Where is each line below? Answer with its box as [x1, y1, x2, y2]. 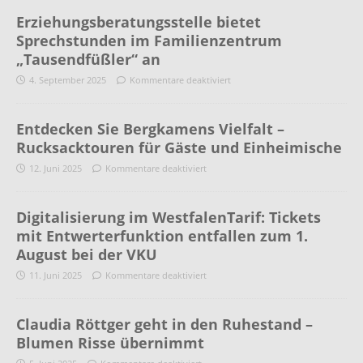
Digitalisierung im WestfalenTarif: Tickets [16, 207, 321, 228]
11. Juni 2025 [29, 269, 82, 282]
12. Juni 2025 [29, 162, 82, 175]
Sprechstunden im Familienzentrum [16, 31, 282, 51]
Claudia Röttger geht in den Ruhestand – [16, 314, 313, 335]
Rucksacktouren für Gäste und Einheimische [16, 138, 342, 158]
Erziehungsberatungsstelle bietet [16, 12, 261, 32]
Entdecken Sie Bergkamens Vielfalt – [16, 119, 284, 139]
